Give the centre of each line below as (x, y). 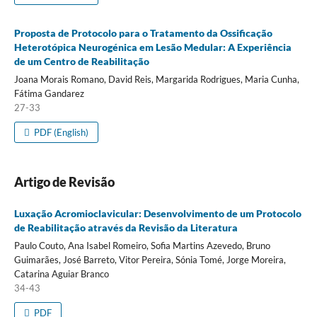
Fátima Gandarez (49, 93)
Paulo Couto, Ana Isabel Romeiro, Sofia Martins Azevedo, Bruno (142, 245)
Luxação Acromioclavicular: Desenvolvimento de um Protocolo (157, 213)
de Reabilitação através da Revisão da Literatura (126, 227)
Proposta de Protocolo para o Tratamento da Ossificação (143, 33)
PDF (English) (60, 132)
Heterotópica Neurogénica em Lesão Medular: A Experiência (152, 47)
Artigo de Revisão (64, 181)
